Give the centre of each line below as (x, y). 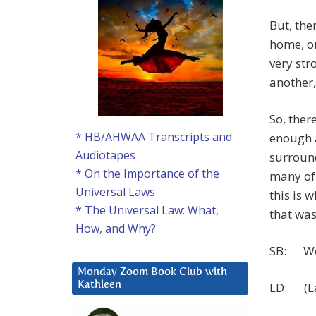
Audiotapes (105, 156)
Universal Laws (115, 192)
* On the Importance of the (147, 174)
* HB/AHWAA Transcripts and (154, 137)
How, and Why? (116, 229)
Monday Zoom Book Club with (152, 272)
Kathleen (99, 285)
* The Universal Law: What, (147, 211)
